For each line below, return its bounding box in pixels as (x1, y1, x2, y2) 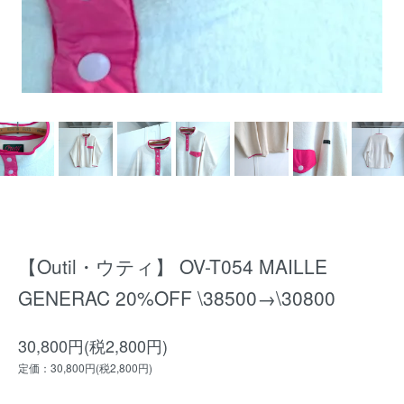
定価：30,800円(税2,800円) (18, 360, 152, 375)
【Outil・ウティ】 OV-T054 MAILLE (18, 252, 327, 280)
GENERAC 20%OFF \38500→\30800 (18, 284, 335, 311)
